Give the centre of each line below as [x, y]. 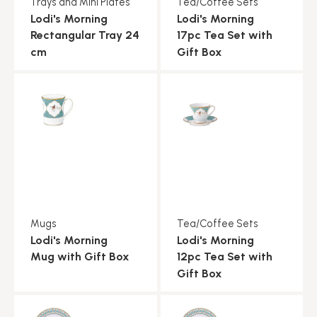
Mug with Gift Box [80, 256]
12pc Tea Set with [224, 256]
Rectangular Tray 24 [85, 35]
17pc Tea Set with [224, 35]
